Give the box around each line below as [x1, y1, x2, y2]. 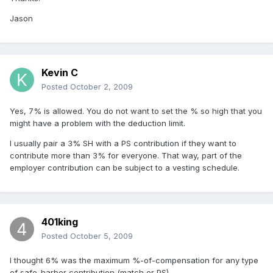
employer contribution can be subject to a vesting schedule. [10, 163, 239, 173]
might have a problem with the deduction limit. [10, 118, 185, 129]
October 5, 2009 [70, 231, 133, 241]
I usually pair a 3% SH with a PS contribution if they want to [10, 138, 236, 149]
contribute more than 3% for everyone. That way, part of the [10, 151, 242, 161]
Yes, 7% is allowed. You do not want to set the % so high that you [10, 106, 262, 116]
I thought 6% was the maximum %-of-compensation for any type [10, 255, 258, 266]
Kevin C [41, 66, 78, 79]
